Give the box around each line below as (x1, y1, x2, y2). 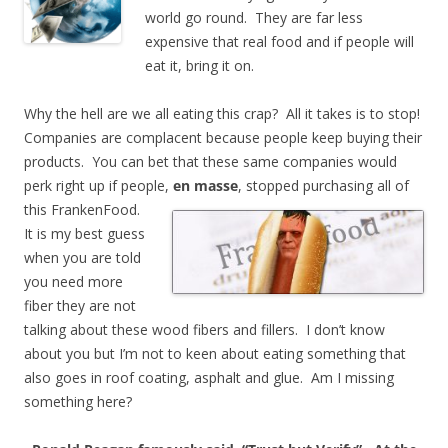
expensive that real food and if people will (145, 31, 414, 51)
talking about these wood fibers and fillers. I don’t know (24, 319, 385, 339)
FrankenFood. (51, 199, 144, 219)
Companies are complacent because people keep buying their (24, 127, 422, 147)
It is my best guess (24, 223, 145, 243)
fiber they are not (24, 295, 136, 315)
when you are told (24, 247, 141, 267)
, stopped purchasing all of (238, 175, 409, 195)
